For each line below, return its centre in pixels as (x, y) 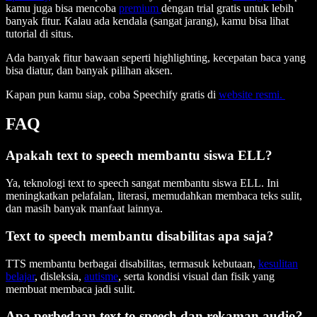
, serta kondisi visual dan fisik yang (196, 276)
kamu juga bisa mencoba (62, 8)
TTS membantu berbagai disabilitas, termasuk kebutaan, (132, 263)
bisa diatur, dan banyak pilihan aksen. (89, 70)
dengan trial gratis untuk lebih (227, 8)
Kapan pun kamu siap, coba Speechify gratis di (112, 94)
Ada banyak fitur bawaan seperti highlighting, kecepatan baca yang (156, 57)
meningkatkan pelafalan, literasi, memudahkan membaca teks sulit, (154, 196)
